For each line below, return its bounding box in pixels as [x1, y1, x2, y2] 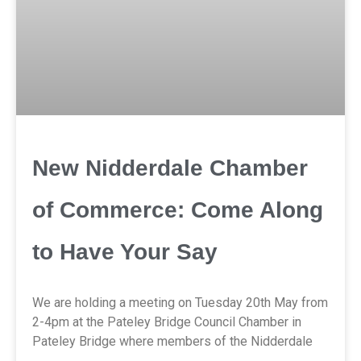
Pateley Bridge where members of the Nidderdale [32, 333, 313, 349]
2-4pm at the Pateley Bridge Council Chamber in [32, 313, 301, 330]
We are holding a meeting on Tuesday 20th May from [32, 294, 328, 310]
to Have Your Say [32, 239, 218, 264]
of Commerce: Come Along [32, 197, 323, 222]
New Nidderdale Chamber [32, 155, 308, 180]
